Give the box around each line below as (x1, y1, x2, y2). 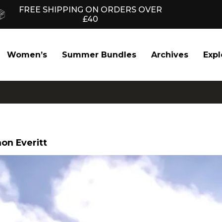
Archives (151, 50, 188, 59)
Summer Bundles (62, 50, 136, 59)
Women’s (7, 50, 47, 59)
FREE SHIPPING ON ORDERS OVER (18, 5, 162, 14)
